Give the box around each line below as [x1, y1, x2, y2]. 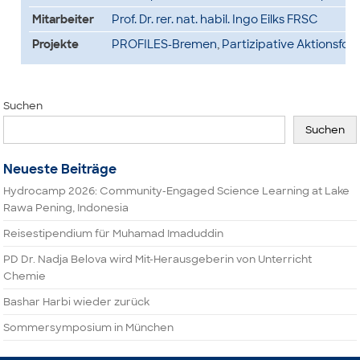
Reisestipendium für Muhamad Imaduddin [3, 227, 224, 240]
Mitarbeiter [31, 12, 94, 27]
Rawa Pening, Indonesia [3, 201, 129, 215]
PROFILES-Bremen [111, 37, 217, 51]
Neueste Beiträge [3, 161, 117, 178]
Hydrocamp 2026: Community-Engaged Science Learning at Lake [3, 184, 350, 198]
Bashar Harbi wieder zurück [3, 295, 150, 309]
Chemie [3, 269, 47, 283]
